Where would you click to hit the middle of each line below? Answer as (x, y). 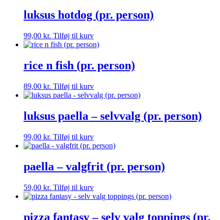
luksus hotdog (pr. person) (89, 15)
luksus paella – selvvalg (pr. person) (113, 116)
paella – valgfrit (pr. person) (94, 166)
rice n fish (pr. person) (79, 66)
